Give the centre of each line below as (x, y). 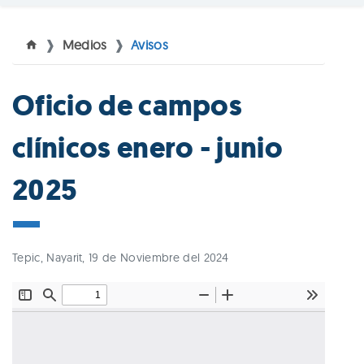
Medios (84, 45)
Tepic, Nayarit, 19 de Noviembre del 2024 (121, 258)
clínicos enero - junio (148, 148)
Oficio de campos (128, 106)
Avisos (149, 45)
